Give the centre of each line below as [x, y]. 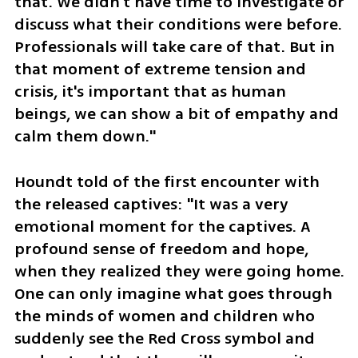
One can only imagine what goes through [173, 293]
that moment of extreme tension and [160, 70]
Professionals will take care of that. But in [174, 47]
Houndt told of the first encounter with [167, 181]
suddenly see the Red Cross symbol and [164, 338]
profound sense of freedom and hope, [161, 249]
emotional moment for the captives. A [162, 226]
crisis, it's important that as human [150, 92]
